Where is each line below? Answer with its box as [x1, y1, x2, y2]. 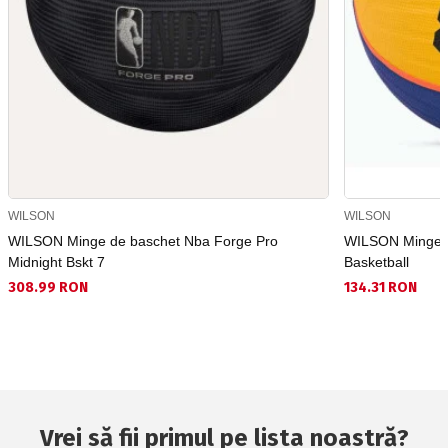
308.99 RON [8, 279, 88, 297]
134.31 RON [344, 279, 418, 297]
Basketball [344, 254, 410, 271]
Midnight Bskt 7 [8, 254, 105, 271]
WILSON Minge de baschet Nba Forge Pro [8, 233, 278, 250]
